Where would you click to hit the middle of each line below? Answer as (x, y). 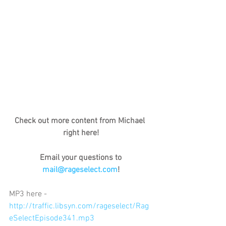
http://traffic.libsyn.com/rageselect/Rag (79, 207)
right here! (81, 133)
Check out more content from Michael (81, 121)
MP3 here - (29, 194)
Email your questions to (82, 158)
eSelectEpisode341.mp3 (52, 219)
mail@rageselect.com (80, 170)
